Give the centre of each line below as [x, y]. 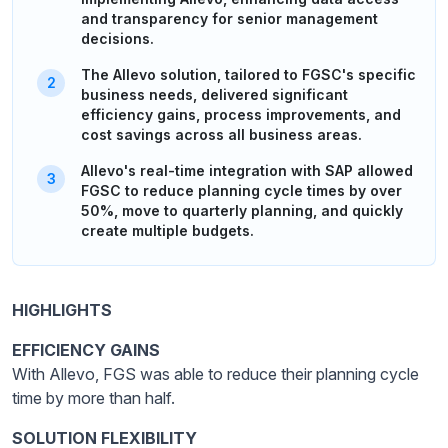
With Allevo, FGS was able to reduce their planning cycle [215, 373]
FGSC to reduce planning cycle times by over [241, 190]
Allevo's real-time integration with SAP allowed [247, 170]
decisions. [117, 38]
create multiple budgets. [167, 230]
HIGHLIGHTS [62, 309]
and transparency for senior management [229, 18]
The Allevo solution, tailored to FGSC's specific [248, 74]
